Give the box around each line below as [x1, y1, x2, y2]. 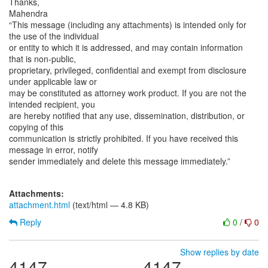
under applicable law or [9, 75, 97, 87]
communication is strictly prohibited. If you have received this [9, 132, 238, 144]
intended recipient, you [9, 98, 95, 110]
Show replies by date [180, 246, 259, 258]
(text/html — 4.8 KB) [70, 199, 149, 211]
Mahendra [9, 7, 48, 19]
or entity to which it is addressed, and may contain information [9, 41, 243, 53]
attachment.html [9, 199, 70, 211]
